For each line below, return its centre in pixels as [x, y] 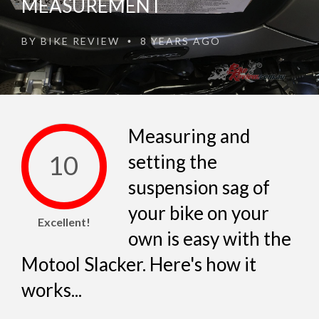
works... [52, 290]
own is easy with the [210, 239]
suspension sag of [199, 188]
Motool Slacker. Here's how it [139, 265]
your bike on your [199, 213]
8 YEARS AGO [179, 41]
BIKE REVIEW [80, 41]
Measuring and [189, 136]
